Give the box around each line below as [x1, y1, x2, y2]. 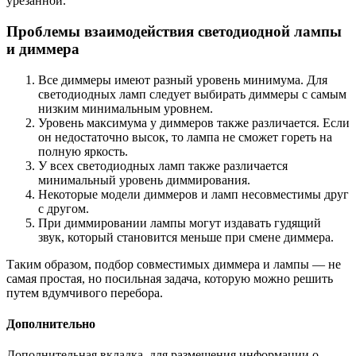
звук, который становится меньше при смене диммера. [38, 230, 334, 244]
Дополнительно [6, 316, 95, 331]
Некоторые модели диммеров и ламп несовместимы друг [38, 187, 349, 201]
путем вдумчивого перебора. [6, 285, 163, 300]
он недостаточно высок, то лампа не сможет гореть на [38, 130, 332, 144]
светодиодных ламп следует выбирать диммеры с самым [38, 87, 346, 101]
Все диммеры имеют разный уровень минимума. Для [38, 72, 327, 87]
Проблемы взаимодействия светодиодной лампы [6, 22, 342, 40]
